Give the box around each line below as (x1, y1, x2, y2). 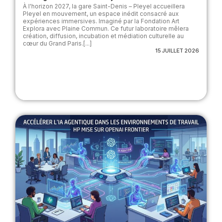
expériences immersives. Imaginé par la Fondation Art (22, 17, 179, 25)
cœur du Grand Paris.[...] (22, 40, 92, 48)
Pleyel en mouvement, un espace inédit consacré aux (22, 10, 179, 18)
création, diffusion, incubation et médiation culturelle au (22, 32, 184, 40)
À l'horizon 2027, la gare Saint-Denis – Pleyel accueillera (22, 2, 185, 10)
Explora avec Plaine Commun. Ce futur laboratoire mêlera (22, 25, 189, 33)
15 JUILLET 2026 (155, 47, 200, 55)
